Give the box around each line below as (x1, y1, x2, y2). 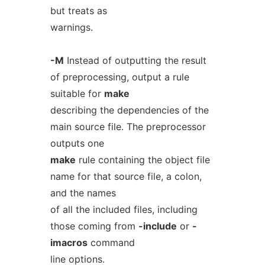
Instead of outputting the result (63, 54, 206, 66)
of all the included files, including (50, 203, 198, 215)
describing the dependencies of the (50, 104, 209, 116)
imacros (50, 237, 88, 248)
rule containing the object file (75, 154, 210, 166)
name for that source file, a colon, (50, 170, 202, 182)
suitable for (50, 88, 104, 99)
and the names (50, 187, 116, 199)
